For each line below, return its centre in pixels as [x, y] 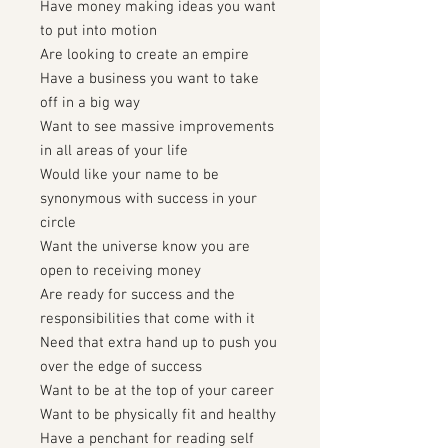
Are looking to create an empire [144, 55]
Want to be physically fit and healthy [158, 415]
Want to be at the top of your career [157, 391]
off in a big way [90, 103]
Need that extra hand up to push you [158, 343]
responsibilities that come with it [147, 319]
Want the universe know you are [145, 247]
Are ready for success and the [137, 295]
